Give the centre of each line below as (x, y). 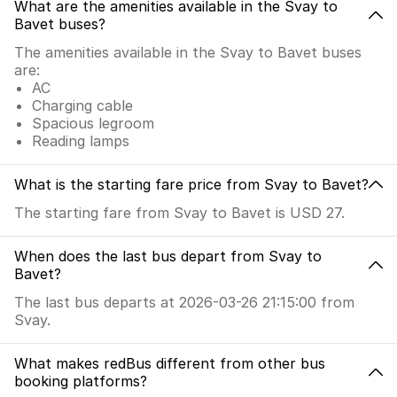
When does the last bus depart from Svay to (168, 256)
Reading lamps (81, 140)
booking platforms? (81, 381)
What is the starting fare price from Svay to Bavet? (191, 184)
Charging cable (82, 105)
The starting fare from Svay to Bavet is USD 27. (179, 212)
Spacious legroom (93, 123)
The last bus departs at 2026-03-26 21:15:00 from (184, 302)
